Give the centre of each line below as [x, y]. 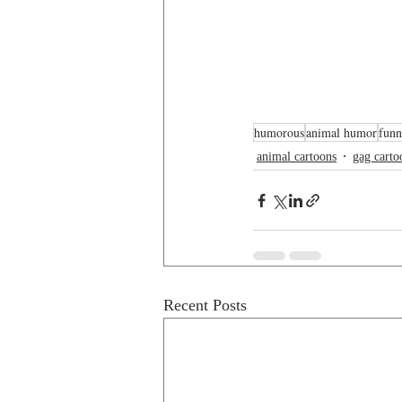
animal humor [341, 132]
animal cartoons [297, 156]
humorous [279, 132]
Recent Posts [205, 305]
